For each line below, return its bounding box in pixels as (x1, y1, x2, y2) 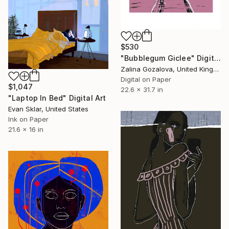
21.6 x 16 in (8, 125, 43, 134)
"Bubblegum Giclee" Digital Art (214, 53, 221, 62)
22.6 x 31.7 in (121, 85, 163, 94)
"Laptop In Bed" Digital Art (8, 94, 106, 103)
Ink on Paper (8, 115, 49, 124)
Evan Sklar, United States (8, 105, 88, 113)
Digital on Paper (121, 75, 171, 83)
